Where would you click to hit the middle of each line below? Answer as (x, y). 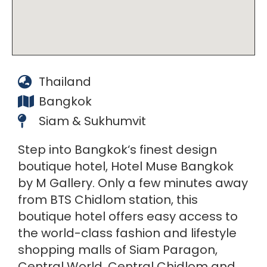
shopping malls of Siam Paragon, (118, 249)
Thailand (65, 81)
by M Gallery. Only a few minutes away (133, 183)
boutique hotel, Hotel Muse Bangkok (126, 166)
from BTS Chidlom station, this (108, 199)
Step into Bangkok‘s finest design (117, 149)
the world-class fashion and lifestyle (127, 233)
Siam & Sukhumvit (92, 121)
